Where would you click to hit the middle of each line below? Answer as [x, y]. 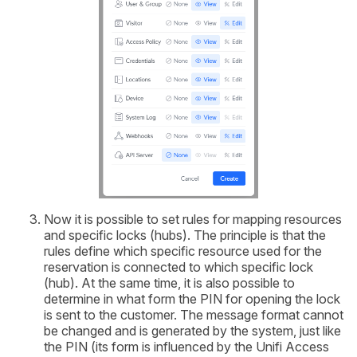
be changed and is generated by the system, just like [192, 330]
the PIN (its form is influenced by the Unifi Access [186, 346]
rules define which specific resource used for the [183, 251]
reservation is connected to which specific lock [178, 267]
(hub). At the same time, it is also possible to [169, 282]
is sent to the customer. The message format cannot [194, 314]
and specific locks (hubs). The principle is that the [185, 235]
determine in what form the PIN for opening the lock [192, 298]
